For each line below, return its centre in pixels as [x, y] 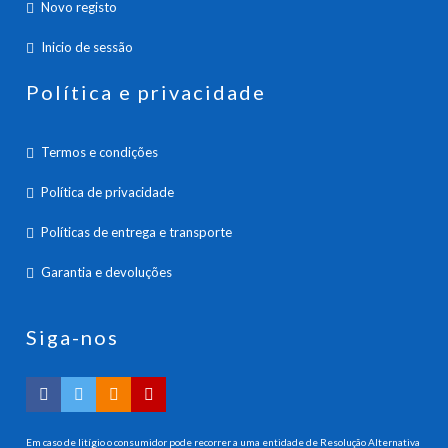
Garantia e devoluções [107, 271]
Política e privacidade [146, 91]
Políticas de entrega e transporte [137, 231]
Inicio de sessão [87, 46]
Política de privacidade [108, 191]
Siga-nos [73, 336]
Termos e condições [100, 151]
